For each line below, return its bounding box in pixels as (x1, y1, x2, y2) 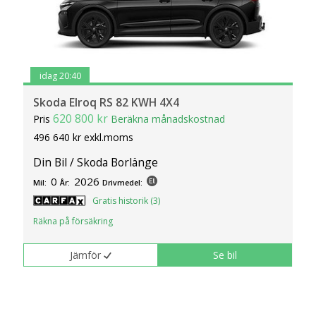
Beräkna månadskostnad (111, 111, 226, 126)
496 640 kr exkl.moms (33, 130, 134, 144)
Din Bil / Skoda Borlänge (33, 154, 159, 170)
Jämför (70, 248, 102, 262)
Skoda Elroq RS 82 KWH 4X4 (33, 94, 180, 110)
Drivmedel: (102, 177, 143, 188)
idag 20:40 (39, 70, 81, 83)
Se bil (213, 248, 238, 262)
